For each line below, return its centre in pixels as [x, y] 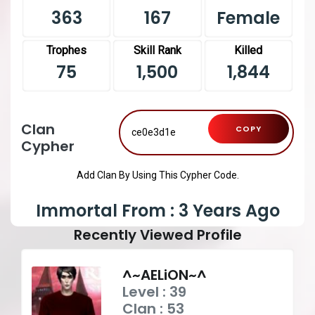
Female [249, 18]
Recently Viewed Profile [157, 234]
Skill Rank [157, 50]
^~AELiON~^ [165, 275]
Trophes [67, 50]
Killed [249, 50]
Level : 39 [155, 291]
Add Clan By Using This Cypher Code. [157, 175]
